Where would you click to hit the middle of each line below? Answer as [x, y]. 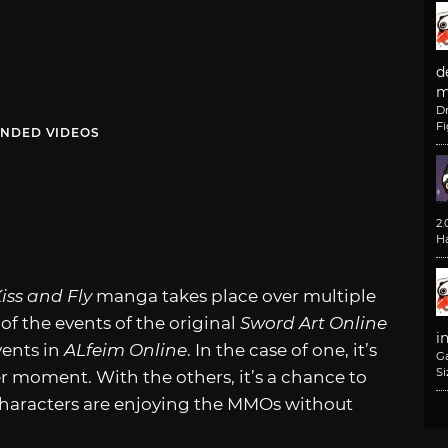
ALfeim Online [125, 349]
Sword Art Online [313, 322]
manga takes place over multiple [236, 295]
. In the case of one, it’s [282, 349]
